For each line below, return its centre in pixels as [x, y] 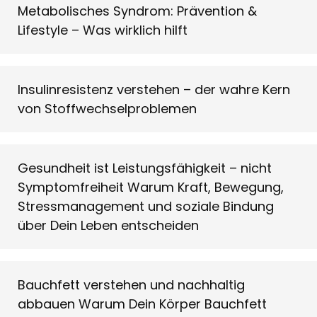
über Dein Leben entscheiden [108, 225]
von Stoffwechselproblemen [107, 109]
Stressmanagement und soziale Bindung [146, 206]
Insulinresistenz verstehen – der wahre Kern [154, 90]
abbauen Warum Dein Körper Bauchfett [142, 304]
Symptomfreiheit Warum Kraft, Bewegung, [151, 187]
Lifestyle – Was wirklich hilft [103, 30]
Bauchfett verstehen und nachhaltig [131, 285]
